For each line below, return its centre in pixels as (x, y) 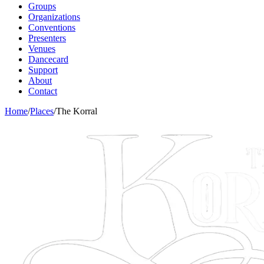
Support (43, 70)
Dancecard (48, 59)
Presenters (47, 38)
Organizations (54, 17)
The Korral (77, 111)
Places (42, 111)
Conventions (52, 27)
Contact (43, 91)
